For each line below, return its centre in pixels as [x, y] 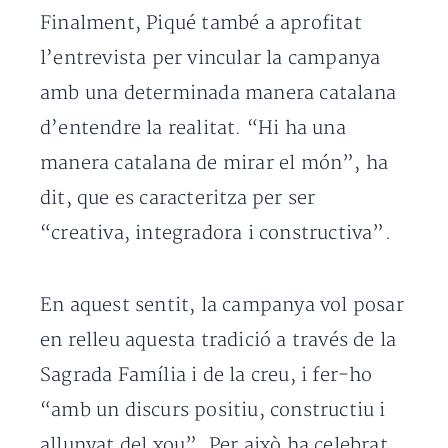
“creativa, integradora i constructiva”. [218, 234]
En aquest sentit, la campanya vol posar [222, 306]
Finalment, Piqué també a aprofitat [201, 24]
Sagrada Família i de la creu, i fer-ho [206, 376]
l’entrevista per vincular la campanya [210, 59]
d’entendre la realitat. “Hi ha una [193, 129]
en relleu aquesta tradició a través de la [218, 341]
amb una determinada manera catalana [218, 94]
